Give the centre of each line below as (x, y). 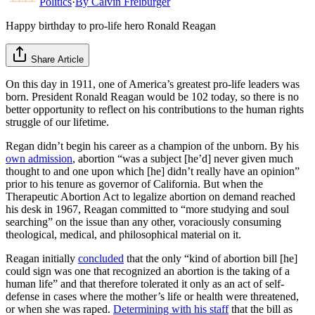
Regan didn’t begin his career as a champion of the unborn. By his (152, 146)
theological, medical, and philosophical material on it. (123, 234)
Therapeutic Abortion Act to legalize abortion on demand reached (150, 196)
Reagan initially (42, 258)
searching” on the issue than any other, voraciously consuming (143, 221)
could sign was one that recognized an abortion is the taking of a (148, 271)
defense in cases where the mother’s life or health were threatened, (152, 296)
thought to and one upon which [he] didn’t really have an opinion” (153, 171)
